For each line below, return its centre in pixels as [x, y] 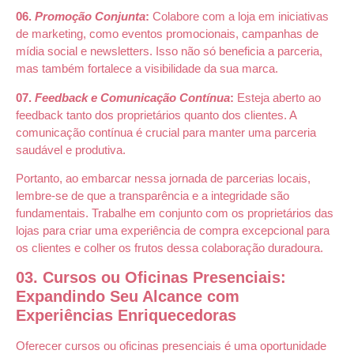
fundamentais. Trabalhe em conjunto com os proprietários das [175, 213]
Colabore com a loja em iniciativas [241, 17]
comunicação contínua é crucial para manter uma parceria [166, 132]
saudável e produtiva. [71, 149]
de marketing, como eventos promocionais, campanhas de [167, 34]
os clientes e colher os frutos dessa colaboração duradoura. [169, 247]
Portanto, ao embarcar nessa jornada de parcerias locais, [163, 178]
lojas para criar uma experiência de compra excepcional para [173, 230]
